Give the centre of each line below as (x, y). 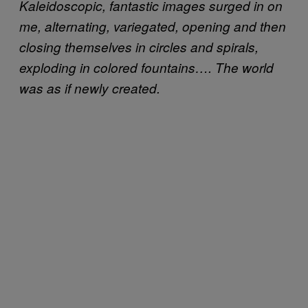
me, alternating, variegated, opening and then (153, 26)
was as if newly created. (90, 88)
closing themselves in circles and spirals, (139, 46)
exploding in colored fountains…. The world (146, 67)
